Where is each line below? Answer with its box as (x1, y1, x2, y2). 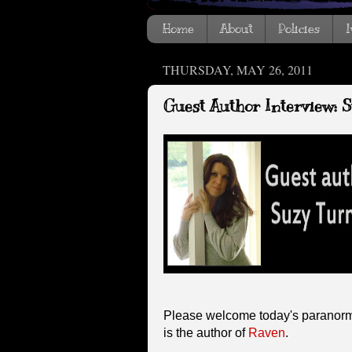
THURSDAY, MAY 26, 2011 (163, 61, 313, 79)
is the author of (163, 325, 248, 339)
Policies (278, 21, 320, 38)
